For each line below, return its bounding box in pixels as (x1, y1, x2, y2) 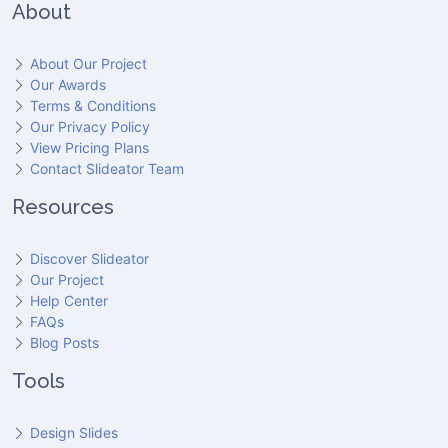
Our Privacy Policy (30, 117, 150, 135)
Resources (12, 194, 114, 219)
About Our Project (30, 54, 147, 72)
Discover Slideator (30, 249, 149, 267)
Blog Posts (30, 333, 99, 351)
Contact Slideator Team (30, 159, 184, 177)
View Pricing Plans (30, 138, 149, 156)
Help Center (30, 291, 108, 309)
